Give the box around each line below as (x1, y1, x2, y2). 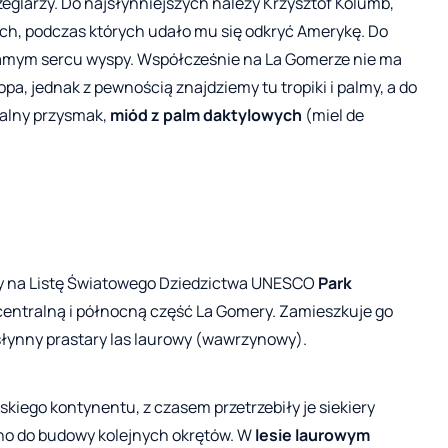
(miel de (302, 103, 364, 126)
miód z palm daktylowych (110, 103, 302, 126)
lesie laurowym (255, 423, 370, 446)
